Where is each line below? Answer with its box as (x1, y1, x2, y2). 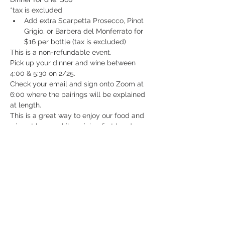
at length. (10, 101, 41, 109)
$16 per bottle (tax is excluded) (24, 38, 126, 46)
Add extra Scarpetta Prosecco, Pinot (24, 17, 146, 25)
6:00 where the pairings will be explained (10, 90, 147, 99)
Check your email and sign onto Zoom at (10, 80, 146, 88)
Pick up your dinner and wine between (10, 59, 138, 67)
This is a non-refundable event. (10, 48, 111, 57)
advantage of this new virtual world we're (10, 143, 147, 152)
